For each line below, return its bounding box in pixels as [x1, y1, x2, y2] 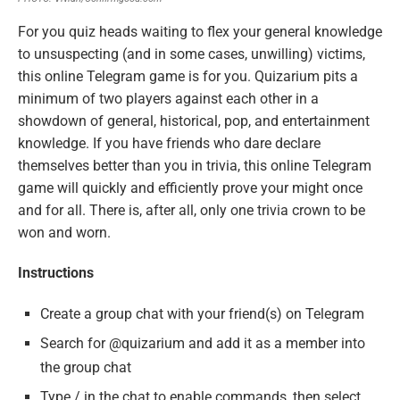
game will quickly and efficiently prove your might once [18, 179, 362, 196]
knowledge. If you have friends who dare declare [18, 134, 321, 152]
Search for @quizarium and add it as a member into [40, 334, 365, 352]
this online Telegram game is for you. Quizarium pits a [18, 67, 358, 85]
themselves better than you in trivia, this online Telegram [18, 156, 371, 174]
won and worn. [18, 223, 111, 241]
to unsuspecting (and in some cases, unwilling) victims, [18, 45, 365, 62]
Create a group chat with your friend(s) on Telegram [40, 304, 364, 322]
